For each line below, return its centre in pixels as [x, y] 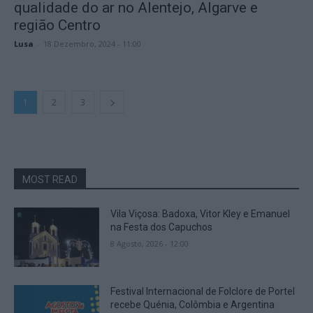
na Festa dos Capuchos [162, 227]
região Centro [57, 25]
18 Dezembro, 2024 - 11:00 [92, 43]
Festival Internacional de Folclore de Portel [203, 292]
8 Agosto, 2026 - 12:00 [150, 243]
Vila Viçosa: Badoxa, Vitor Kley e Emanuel [201, 213]
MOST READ [50, 179]
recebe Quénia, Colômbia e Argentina [193, 305]
